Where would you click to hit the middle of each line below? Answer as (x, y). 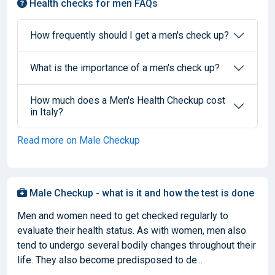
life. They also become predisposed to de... (110, 260)
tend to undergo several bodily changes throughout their (137, 245)
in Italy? (47, 112)
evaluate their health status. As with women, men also (132, 230)
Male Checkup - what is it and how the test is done (141, 193)
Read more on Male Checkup (79, 140)
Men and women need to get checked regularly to (123, 215)
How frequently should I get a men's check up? (130, 35)
